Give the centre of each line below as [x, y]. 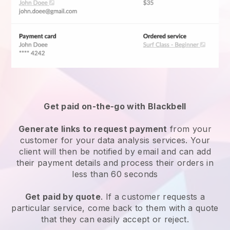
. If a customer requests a [153, 196]
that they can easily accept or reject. [115, 219]
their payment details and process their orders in [115, 162]
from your [189, 129]
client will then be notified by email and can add [115, 151]
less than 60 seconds [115, 174]
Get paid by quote [63, 196]
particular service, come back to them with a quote [115, 208]
